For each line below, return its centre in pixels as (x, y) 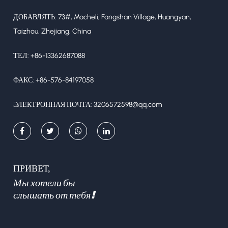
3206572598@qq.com (128, 105)
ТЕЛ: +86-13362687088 (49, 56)
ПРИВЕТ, (32, 169)
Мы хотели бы (45, 183)
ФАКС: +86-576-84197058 (54, 80)
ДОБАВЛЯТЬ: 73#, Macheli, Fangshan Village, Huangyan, (103, 17)
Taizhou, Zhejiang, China (52, 32)
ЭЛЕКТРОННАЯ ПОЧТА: (54, 105)
